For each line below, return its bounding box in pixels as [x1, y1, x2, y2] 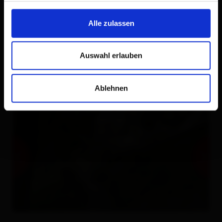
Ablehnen [94, 83, 128, 92]
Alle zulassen [88, 18, 134, 27]
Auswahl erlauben [80, 51, 142, 60]
